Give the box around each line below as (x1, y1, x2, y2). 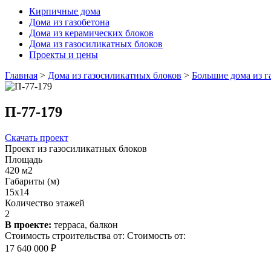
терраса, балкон (51, 219, 118, 230)
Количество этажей (5, 197, 85, 208)
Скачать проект (5, 132, 68, 143)
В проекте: (5, 219, 51, 230)
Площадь (5, 154, 42, 165)
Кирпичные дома (29, 6, 100, 16)
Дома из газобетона (29, 17, 109, 27)
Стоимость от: (127, 230, 186, 241)
